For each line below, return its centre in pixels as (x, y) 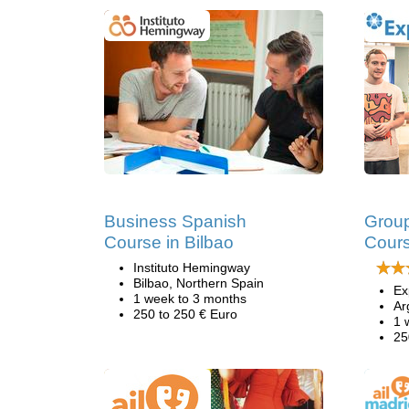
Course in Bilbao (169, 242)
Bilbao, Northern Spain (199, 283)
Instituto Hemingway (192, 267)
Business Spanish (175, 221)
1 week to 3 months (190, 299)
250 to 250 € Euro (185, 314)
